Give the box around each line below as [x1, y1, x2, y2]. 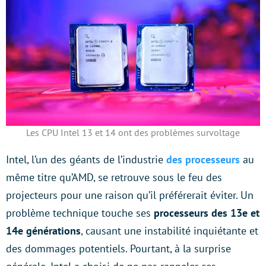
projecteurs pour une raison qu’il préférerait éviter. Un [6, 188, 254, 202]
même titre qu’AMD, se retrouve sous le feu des [6, 170, 222, 185]
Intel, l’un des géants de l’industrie [6, 153, 166, 167]
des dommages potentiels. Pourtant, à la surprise [6, 242, 231, 256]
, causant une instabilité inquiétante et [81, 224, 258, 238]
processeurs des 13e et [154, 206, 259, 220]
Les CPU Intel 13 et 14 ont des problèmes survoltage [26, 126, 240, 139]
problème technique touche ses [6, 206, 154, 220]
